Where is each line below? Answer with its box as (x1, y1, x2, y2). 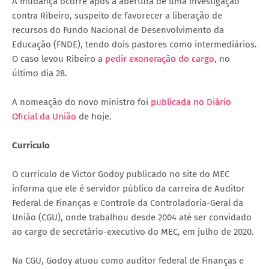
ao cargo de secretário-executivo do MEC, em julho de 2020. (12, 226, 254, 237)
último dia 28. (12, 67, 67, 79)
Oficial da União (12, 110, 76, 122)
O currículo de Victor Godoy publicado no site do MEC (12, 168, 229, 180)
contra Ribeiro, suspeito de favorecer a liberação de (12, 10, 222, 21)
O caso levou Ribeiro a (12, 53, 105, 64)
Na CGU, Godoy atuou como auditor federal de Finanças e (12, 255, 244, 266)
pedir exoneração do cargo (105, 53, 214, 64)
